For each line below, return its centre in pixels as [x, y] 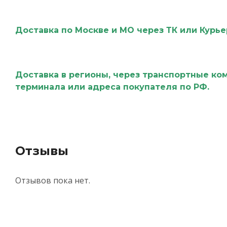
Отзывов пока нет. [52, 180]
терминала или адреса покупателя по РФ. [113, 87]
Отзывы [42, 150]
